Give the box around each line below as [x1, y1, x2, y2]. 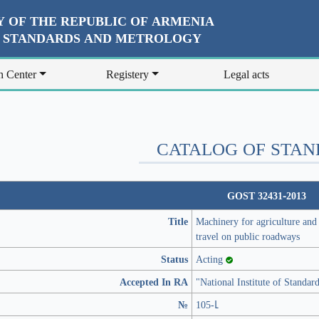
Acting [196, 252, 226, 266]
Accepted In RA [120, 275, 188, 288]
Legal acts [223, 66, 269, 82]
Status [161, 252, 188, 266]
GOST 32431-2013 [226, 189, 306, 202]
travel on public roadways [196, 229, 300, 243]
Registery [106, 66, 150, 82]
